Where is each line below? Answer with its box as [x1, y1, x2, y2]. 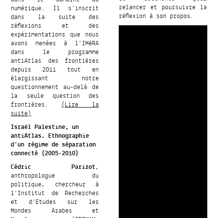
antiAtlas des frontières [11, 55, 99, 67]
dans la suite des [11, 11, 99, 23]
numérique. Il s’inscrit [11, 2, 99, 15]
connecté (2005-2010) [11, 147, 79, 160]
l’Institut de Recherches [11, 187, 99, 200]
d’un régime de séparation [11, 139, 96, 151]
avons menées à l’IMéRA [11, 37, 99, 50]
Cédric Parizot [11, 161, 96, 173]
